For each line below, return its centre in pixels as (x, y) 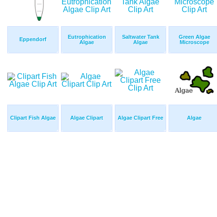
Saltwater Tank (140, 37)
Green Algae (194, 37)
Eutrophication (87, 37)
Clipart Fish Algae (33, 118)
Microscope (194, 42)
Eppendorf (33, 39)
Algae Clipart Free (140, 118)
